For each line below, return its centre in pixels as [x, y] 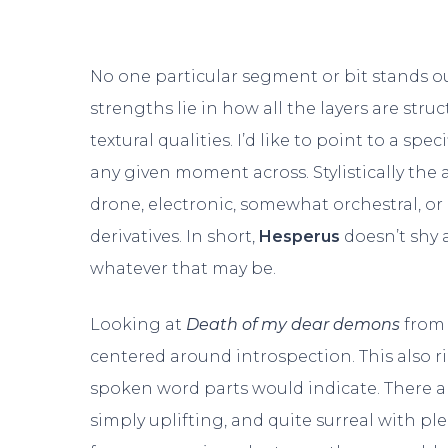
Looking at [138, 324]
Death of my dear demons [295, 324]
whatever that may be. [183, 268]
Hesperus [302, 236]
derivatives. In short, [175, 236]
